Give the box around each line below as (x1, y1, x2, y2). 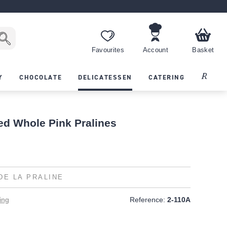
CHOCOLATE (19, 72, 62, 82)
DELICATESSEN (78, 72, 132, 82)
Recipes (201, 71, 226, 82)
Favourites (91, 47, 124, 54)
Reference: (130, 195, 165, 204)
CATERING (148, 72, 185, 82)
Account (142, 47, 169, 54)
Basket (192, 47, 214, 54)
